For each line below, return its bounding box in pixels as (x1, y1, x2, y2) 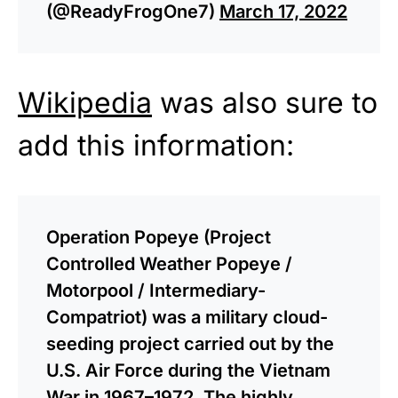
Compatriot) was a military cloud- (46, 306, 328, 328)
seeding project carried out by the (46, 332, 334, 354)
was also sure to (152, 84, 378, 120)
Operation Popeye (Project (46, 226, 271, 248)
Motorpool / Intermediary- (46, 279, 266, 301)
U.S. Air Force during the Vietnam (46, 359, 330, 381)
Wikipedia (18, 84, 152, 120)
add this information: (18, 127, 294, 163)
